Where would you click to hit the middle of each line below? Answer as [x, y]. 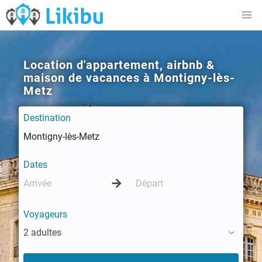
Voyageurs [45, 214]
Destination [47, 118]
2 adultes [42, 232]
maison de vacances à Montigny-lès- [129, 78]
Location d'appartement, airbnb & [119, 65]
